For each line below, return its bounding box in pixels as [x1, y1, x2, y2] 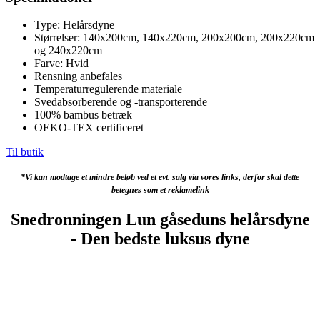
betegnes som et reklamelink [111, 185, 209, 196]
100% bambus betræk [34, 109, 132, 121]
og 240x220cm [34, 44, 102, 57]
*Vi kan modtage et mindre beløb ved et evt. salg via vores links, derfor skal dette [21, 172, 299, 183]
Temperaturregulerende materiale [34, 83, 182, 96]
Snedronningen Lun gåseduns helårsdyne [10, 210, 310, 229]
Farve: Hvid [34, 57, 89, 70]
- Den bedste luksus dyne [70, 229, 250, 249]
